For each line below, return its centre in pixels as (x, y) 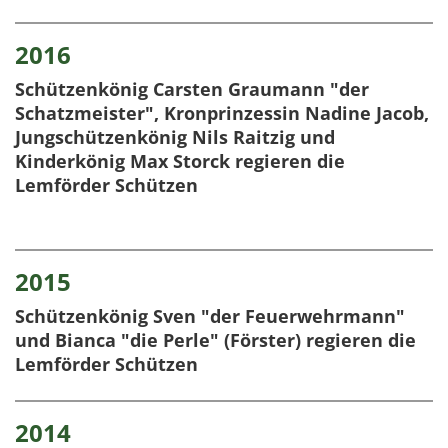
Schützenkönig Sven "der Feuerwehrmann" (210, 316)
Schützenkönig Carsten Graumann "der (192, 89)
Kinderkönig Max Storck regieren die (180, 161)
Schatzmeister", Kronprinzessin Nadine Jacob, (222, 113)
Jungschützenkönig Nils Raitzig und (175, 137)
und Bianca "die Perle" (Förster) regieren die (215, 340)
